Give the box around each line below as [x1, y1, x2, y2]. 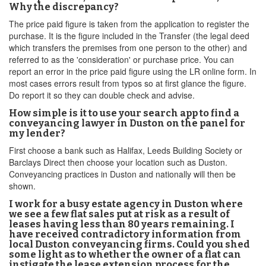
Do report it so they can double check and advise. [9, 89, 195, 101]
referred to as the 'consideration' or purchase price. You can [9, 53, 234, 65]
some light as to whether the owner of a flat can [9, 249, 241, 260]
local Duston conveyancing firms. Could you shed [9, 239, 250, 250]
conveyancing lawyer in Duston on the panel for [9, 118, 245, 129]
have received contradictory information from [9, 229, 241, 240]
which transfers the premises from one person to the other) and [9, 42, 247, 53]
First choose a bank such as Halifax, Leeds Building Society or [9, 144, 242, 156]
